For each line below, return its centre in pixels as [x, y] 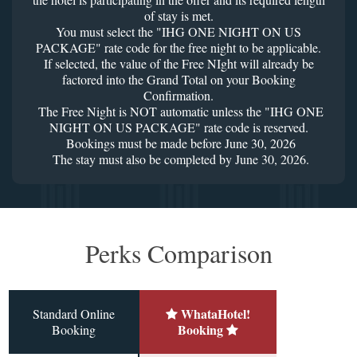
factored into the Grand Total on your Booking [178, 80]
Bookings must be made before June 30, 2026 [178, 143]
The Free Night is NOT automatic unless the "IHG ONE [178, 112]
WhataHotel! [216, 314]
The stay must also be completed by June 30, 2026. [178, 159]
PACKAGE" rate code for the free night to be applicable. [178, 48]
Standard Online [73, 314]
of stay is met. [178, 16]
